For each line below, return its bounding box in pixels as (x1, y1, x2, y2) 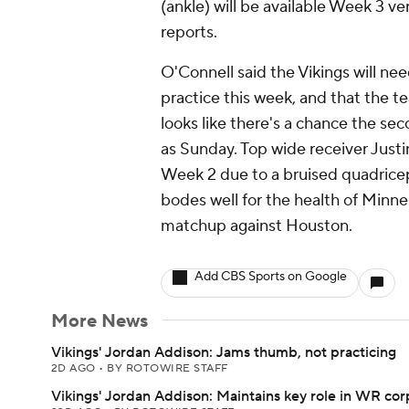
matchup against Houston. (161, 215, 352, 236)
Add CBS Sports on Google (194, 268, 347, 285)
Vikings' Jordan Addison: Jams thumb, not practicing (51, 343, 396, 362)
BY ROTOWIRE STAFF (107, 362, 228, 375)
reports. (161, 22, 217, 43)
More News (51, 309, 148, 333)
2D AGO (51, 362, 100, 375)
